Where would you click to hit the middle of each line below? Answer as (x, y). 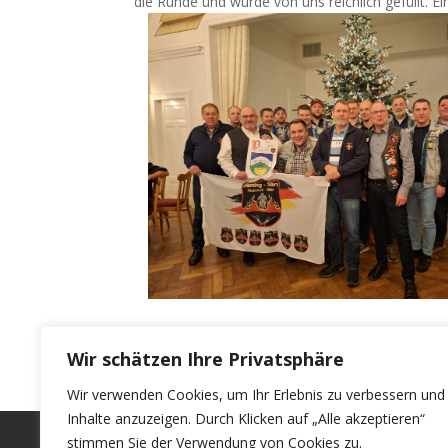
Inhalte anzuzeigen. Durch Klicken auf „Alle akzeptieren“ (246, 418)
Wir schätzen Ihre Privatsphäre (205, 359)
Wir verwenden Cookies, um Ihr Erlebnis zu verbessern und (256, 394)
